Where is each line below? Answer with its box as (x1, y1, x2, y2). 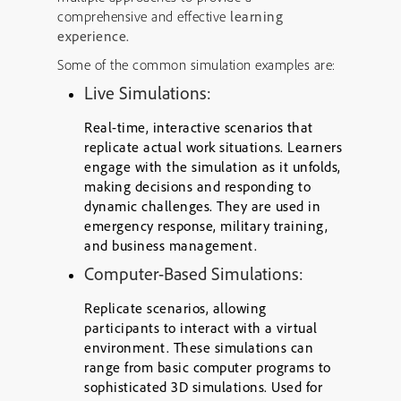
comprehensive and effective (57, 7, 230, 25)
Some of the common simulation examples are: (57, 55, 336, 73)
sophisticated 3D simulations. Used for (84, 378, 322, 396)
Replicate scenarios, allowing (84, 299, 267, 317)
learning (230, 7, 283, 25)
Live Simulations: (84, 81, 211, 104)
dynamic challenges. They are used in (84, 197, 320, 215)
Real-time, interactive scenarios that (84, 118, 313, 136)
